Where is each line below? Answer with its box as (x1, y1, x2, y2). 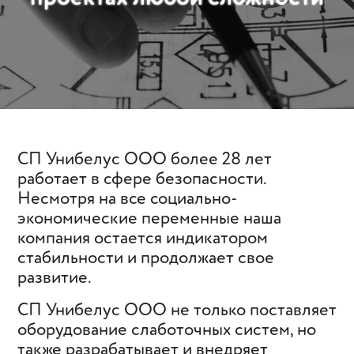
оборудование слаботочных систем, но (17, 318, 316, 343)
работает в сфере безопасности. (17, 167, 266, 192)
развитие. (17, 265, 94, 291)
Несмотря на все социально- (17, 186, 238, 212)
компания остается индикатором (17, 226, 268, 251)
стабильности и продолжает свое (17, 246, 274, 271)
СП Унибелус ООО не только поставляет (17, 298, 337, 323)
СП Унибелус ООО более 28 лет (17, 147, 272, 172)
